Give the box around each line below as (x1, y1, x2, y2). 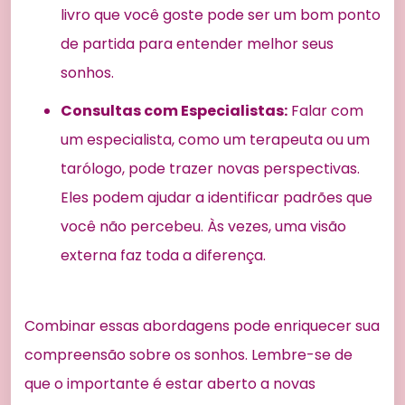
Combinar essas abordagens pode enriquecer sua (24, 316, 380, 337)
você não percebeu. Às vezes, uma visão (61, 216, 346, 238)
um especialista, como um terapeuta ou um (61, 129, 370, 151)
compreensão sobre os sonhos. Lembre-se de (24, 344, 353, 366)
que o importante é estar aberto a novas (24, 373, 316, 395)
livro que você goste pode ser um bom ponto (61, 5, 381, 26)
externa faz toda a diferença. (61, 245, 266, 267)
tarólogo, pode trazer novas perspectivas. (61, 158, 360, 180)
